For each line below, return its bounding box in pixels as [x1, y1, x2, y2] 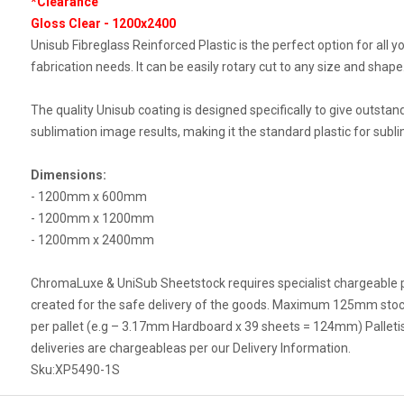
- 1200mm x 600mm [30, 189, 147, 204]
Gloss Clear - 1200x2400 [30, 16, 176, 31]
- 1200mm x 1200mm [30, 211, 154, 225]
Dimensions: [30, 168, 106, 182]
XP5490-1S [54, 363, 120, 377]
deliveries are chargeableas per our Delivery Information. [30, 341, 351, 355]
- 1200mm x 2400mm [30, 233, 154, 247]
